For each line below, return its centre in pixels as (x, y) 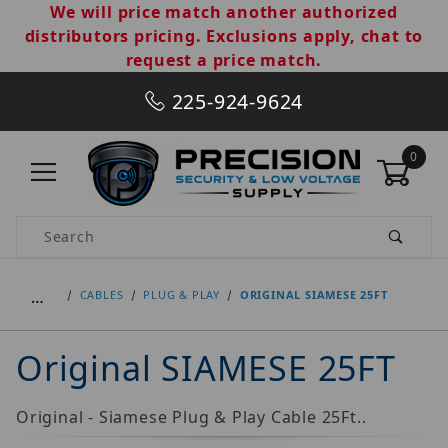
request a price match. (224, 60)
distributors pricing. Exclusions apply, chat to (224, 36)
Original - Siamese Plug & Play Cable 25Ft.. (191, 416)
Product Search (74, 227)
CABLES (101, 295)
